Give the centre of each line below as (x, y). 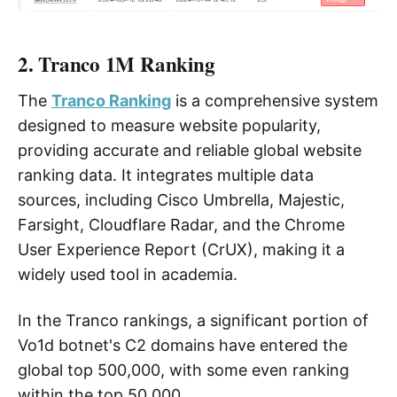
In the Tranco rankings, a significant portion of (193, 321)
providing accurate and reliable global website (190, 151)
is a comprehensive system (275, 101)
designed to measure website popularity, (169, 126)
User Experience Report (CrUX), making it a (181, 250)
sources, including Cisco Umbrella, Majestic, (181, 200)
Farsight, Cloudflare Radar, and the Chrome (181, 225)
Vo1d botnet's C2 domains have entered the (183, 346)
